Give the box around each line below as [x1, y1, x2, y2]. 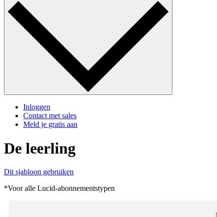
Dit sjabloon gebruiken [4, 168, 74, 176]
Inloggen [23, 103, 50, 111]
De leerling [4, 139, 76, 157]
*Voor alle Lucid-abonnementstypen [4, 184, 115, 193]
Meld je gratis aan [23, 120, 77, 129]
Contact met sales [23, 111, 77, 120]
